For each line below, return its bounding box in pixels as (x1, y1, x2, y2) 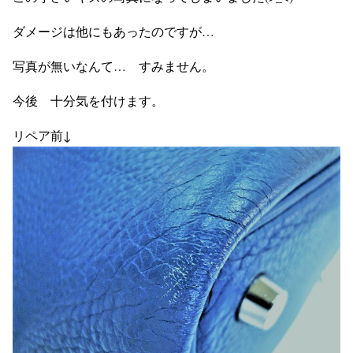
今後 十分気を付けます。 (13, 92, 164, 109)
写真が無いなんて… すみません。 (13, 58, 214, 74)
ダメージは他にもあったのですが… (13, 23, 214, 39)
